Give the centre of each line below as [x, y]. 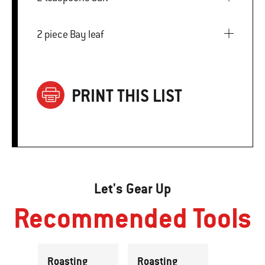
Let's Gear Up [132, 188]
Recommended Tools [132, 218]
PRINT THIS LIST [127, 96]
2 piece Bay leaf [74, 34]
